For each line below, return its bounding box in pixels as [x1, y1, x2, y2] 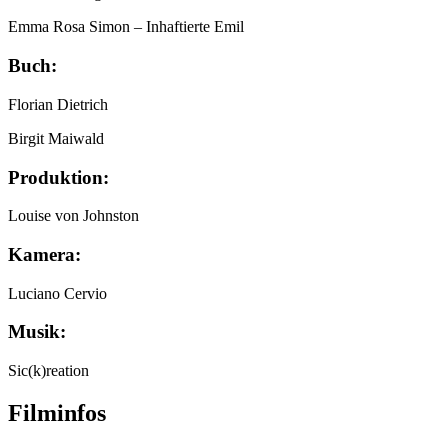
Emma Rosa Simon [8, 18, 130, 36]
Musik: [8, 321, 66, 343]
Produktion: [8, 166, 109, 188]
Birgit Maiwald [8, 129, 104, 147]
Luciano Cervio [8, 284, 107, 302]
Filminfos [8, 400, 106, 426]
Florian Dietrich [8, 95, 108, 113]
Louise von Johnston [8, 207, 139, 225]
